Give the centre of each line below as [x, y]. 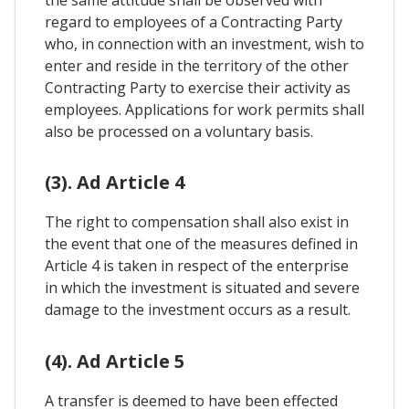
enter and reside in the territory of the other [197, 66]
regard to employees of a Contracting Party [194, 22]
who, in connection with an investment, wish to [204, 44]
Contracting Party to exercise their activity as [198, 88]
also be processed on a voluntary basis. [179, 132]
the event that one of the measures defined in [201, 244]
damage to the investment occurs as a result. [198, 310]
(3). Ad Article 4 [115, 183]
